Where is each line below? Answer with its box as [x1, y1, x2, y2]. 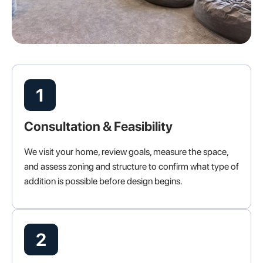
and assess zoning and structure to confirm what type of [24, 161, 239, 173]
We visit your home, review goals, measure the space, [24, 146, 228, 158]
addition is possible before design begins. [24, 176, 183, 187]
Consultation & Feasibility [24, 119, 173, 134]
